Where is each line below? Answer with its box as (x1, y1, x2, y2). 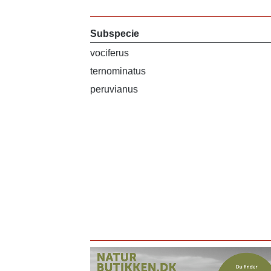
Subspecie (90, 28, 140, 39)
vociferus (90, 48, 129, 58)
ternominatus (90, 66, 146, 76)
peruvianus (90, 84, 139, 94)
